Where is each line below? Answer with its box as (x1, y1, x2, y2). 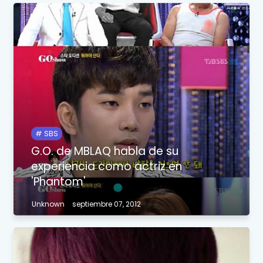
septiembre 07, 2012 (72, 198, 141, 209)
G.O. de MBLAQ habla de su (31, 143, 179, 159)
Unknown (32, 198, 65, 209)
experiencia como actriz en (31, 158, 183, 174)
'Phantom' (31, 173, 86, 190)
